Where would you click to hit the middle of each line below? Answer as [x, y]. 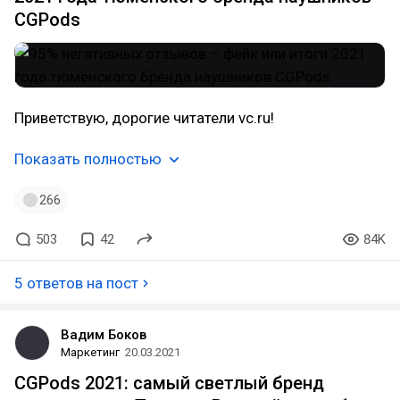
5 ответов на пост [76, 283]
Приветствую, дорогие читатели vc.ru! [144, 118]
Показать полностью [88, 159]
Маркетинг [90, 352]
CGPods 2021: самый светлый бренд [169, 383]
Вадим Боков [104, 335]
